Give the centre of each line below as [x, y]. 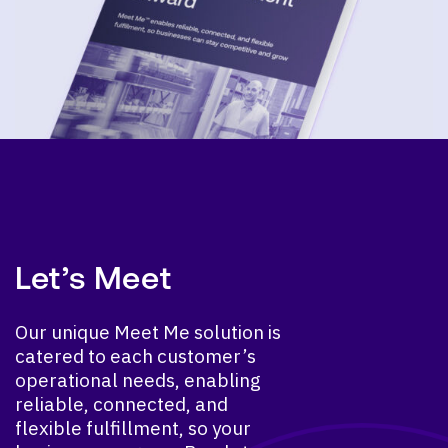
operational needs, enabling [138, 380]
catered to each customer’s [135, 356]
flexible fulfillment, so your [133, 428]
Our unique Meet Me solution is [148, 332]
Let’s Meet [93, 278]
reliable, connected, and [121, 404]
